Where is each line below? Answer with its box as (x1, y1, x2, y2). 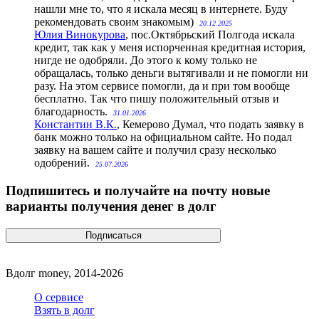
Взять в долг (34, 303, 95, 316)
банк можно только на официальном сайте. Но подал (34, 131, 292, 144)
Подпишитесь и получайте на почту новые (6, 183, 270, 199)
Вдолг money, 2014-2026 (6, 266, 123, 279)
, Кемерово (117, 118, 169, 131)
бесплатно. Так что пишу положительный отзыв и (34, 93, 279, 105)
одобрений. (34, 157, 95, 169)
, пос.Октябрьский (125, 28, 215, 41)
